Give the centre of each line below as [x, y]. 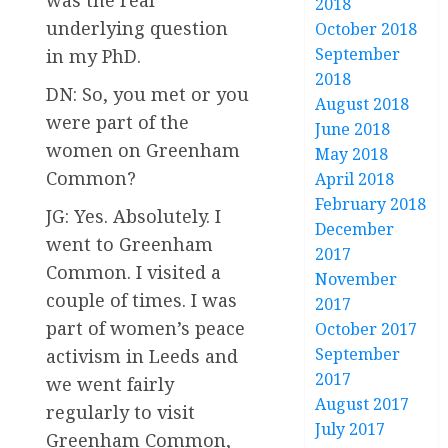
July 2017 [350, 429]
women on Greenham [143, 150]
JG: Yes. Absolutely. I [133, 216]
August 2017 [362, 404]
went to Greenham [129, 244]
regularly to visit [120, 412]
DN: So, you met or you [147, 94]
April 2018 [355, 179]
